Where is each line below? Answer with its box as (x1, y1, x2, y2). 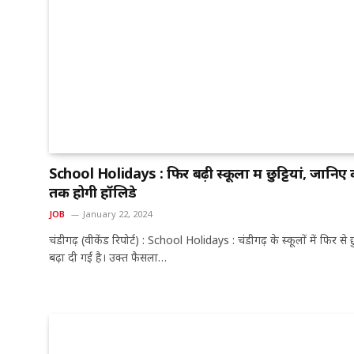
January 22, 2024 (82, 207, 152, 220)
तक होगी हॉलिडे (49, 182, 137, 201)
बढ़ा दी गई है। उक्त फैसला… (49, 249, 167, 265)
